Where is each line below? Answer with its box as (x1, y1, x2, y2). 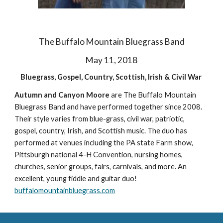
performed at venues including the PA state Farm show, (14, 138, 194, 147)
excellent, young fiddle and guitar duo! (14, 174, 137, 183)
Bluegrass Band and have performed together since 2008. (14, 102, 203, 111)
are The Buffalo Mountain (110, 90, 197, 99)
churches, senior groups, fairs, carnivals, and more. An (14, 162, 187, 171)
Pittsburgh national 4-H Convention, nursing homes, (14, 150, 183, 159)
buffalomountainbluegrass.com (14, 186, 115, 195)
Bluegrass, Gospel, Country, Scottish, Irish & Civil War (20, 72, 203, 81)
